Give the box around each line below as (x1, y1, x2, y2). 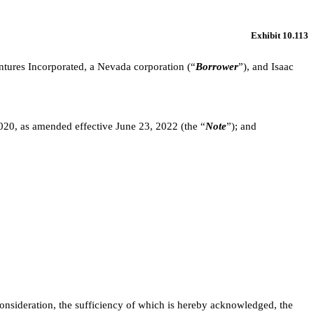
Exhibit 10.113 (251, 30, 308, 41)
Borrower (195, 61, 238, 73)
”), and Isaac (238, 61, 294, 73)
